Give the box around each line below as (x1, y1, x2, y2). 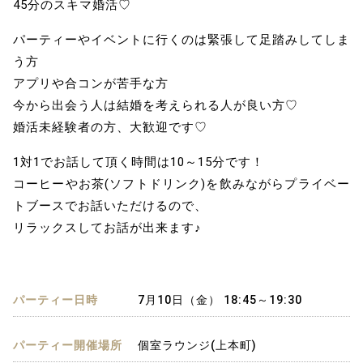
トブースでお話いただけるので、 (13, 199, 207, 214)
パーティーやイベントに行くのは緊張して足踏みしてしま (13, 32, 350, 48)
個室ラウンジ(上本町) (137, 339, 257, 352)
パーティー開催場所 (13, 339, 122, 352)
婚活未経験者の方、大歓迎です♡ (13, 120, 207, 135)
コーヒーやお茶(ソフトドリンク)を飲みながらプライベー (13, 177, 350, 192)
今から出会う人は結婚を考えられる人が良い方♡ (13, 98, 298, 113)
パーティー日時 (13, 293, 98, 307)
